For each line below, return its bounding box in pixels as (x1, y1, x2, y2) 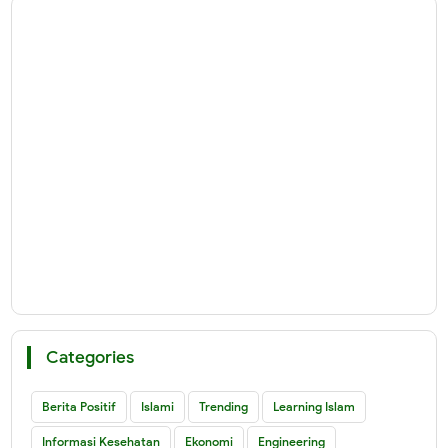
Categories (46, 346, 135, 368)
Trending (199, 398, 249, 414)
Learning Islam (273, 398, 356, 414)
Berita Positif (42, 398, 117, 414)
